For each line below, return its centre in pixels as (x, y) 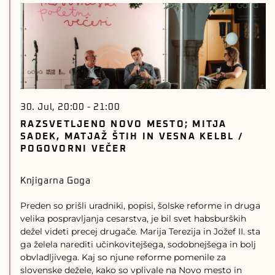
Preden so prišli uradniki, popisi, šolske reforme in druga (140, 206)
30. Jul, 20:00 (52, 107)
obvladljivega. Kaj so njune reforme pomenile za (123, 257)
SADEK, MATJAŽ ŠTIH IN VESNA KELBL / (132, 137)
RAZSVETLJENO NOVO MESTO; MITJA (124, 124)
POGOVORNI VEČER (74, 149)
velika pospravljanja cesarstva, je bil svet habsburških (133, 219)
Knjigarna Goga (56, 181)
